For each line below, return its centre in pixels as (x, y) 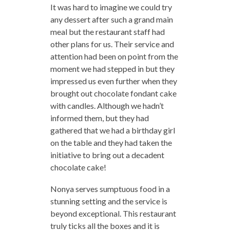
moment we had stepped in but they (112, 69)
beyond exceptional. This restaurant (113, 214)
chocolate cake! (78, 167)
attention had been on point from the (114, 56)
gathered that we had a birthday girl (112, 130)
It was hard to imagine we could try (111, 7)
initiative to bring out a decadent (107, 155)
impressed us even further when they (113, 81)
